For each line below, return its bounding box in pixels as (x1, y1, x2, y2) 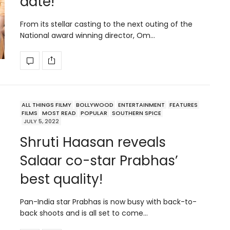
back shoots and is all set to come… (20, 207, 148, 218)
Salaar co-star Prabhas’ (20, 151, 178, 170)
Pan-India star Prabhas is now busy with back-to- (20, 196, 197, 207)
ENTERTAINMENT (118, 100, 165, 109)
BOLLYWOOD (76, 100, 113, 109)
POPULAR (81, 108, 107, 117)
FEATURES (169, 100, 198, 109)
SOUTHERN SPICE (112, 108, 161, 117)
